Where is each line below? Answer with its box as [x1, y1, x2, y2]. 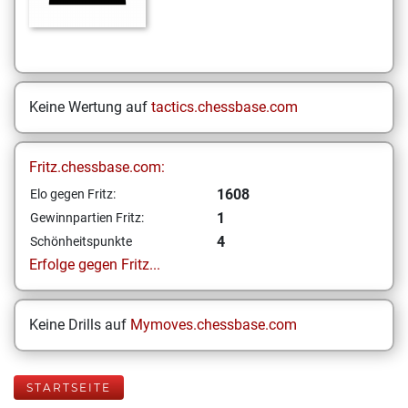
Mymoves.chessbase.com [130, 316, 297, 333]
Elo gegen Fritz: [30, 187, 116, 201]
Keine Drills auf [29, 316, 130, 333]
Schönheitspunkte [30, 234, 132, 249]
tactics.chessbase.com [151, 98, 298, 116]
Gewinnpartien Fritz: [30, 210, 144, 225]
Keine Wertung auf [29, 98, 151, 116]
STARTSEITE [26, 381, 111, 394]
